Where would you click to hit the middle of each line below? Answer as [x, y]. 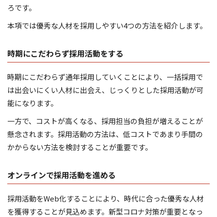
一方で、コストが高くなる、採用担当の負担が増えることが [105, 121]
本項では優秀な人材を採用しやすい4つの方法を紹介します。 [107, 26]
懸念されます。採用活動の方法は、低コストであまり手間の [105, 134]
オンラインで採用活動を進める [62, 175]
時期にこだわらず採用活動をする [65, 54]
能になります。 [32, 103]
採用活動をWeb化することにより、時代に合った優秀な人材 [106, 199]
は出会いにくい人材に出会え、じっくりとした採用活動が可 [105, 90]
